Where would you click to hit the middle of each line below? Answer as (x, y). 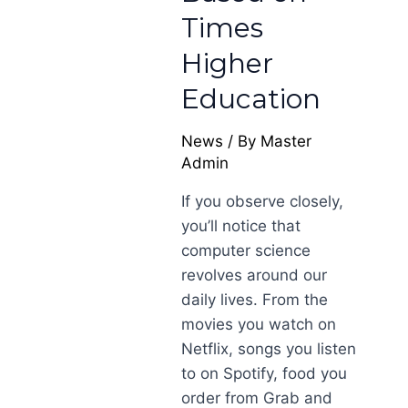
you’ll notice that (241, 226)
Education (251, 99)
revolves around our (255, 275)
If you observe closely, (263, 201)
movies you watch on (259, 324)
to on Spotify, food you (265, 373)
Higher (228, 63)
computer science (246, 250)
